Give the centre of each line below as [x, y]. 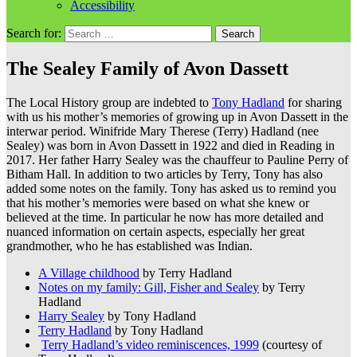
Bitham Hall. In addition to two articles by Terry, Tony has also [165, 174]
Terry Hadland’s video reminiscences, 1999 [150, 344]
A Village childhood [89, 273]
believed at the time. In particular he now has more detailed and [165, 217]
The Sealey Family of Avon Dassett [147, 68]
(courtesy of [290, 344]
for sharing [313, 102]
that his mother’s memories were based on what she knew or [158, 202]
